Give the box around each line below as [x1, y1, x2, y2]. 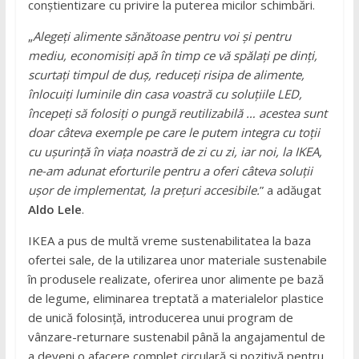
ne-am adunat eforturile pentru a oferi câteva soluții [27, 162, 313, 179]
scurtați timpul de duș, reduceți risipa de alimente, [27, 66, 305, 83]
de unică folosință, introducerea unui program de [27, 309, 293, 325]
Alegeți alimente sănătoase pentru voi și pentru [32, 27, 291, 44]
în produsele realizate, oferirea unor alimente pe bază [27, 270, 324, 287]
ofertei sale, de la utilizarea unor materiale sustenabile [27, 251, 327, 268]
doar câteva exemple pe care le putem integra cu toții [27, 123, 323, 140]
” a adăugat [259, 181, 321, 198]
